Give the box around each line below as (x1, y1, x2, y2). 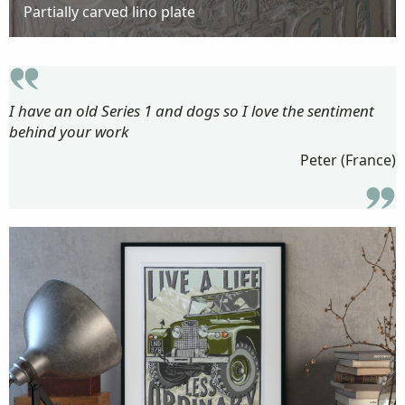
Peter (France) (300, 149, 396, 170)
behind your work (9, 120, 128, 142)
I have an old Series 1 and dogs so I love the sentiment (9, 99, 374, 121)
